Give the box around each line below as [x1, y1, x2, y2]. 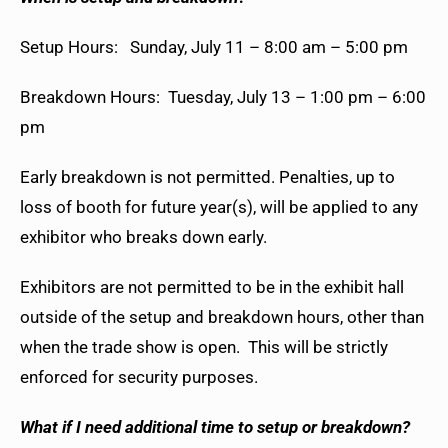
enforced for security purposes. [20, 367, 270, 388]
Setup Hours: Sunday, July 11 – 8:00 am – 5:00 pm [20, 37, 416, 58]
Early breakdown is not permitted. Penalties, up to [20, 167, 395, 188]
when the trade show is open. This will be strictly [20, 337, 388, 358]
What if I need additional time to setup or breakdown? [20, 417, 410, 438]
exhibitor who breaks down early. [20, 227, 271, 248]
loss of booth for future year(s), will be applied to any [20, 197, 418, 218]
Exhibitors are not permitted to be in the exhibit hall [20, 277, 404, 298]
